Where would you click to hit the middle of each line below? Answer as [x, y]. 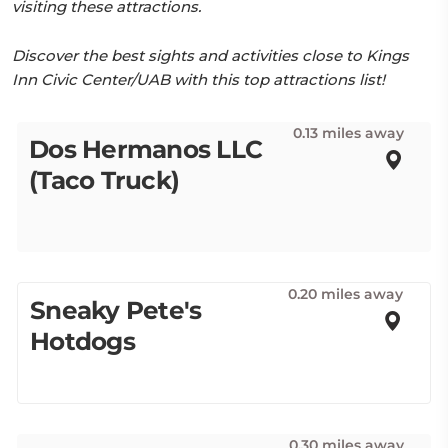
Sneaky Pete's [116, 310]
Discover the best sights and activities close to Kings [210, 55]
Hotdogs [82, 341]
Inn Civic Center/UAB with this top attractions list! [198, 79]
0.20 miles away [345, 294]
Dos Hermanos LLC [146, 149]
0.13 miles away [348, 133]
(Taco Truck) [104, 180]
